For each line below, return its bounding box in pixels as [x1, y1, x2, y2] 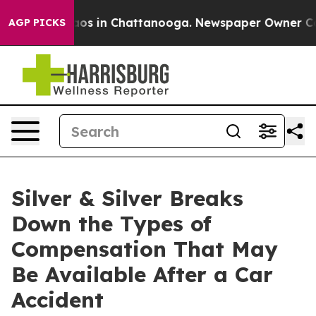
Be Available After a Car [11, 261, 273, 288]
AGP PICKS [8, 16, 66, 29]
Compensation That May [11, 236, 278, 262]
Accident [11, 286, 104, 313]
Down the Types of [11, 210, 212, 237]
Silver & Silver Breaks [11, 185, 243, 212]
